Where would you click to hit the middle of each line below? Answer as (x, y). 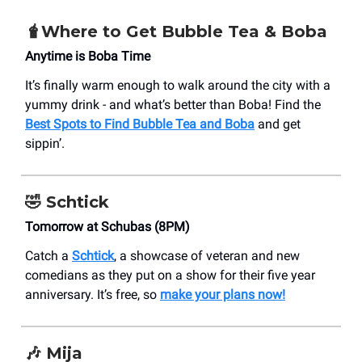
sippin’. (45, 143)
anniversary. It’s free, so (93, 294)
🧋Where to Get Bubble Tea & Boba (176, 31)
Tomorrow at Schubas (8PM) (107, 226)
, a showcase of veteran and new (207, 255)
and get (278, 124)
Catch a (48, 255)
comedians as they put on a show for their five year (170, 275)
